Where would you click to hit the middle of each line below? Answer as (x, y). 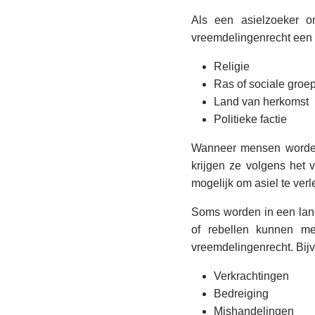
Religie (232, 67)
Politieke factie (250, 120)
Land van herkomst (261, 102)
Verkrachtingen (251, 276)
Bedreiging (241, 294)
